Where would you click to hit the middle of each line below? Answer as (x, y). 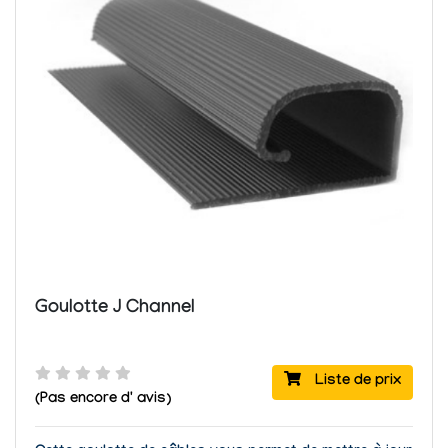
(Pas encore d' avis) (102, 399)
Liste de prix (356, 382)
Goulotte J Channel (114, 308)
